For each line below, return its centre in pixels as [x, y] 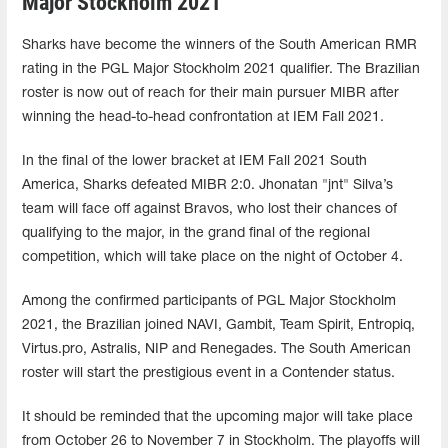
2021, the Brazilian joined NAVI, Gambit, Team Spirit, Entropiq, [218, 325]
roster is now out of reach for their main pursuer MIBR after [210, 93]
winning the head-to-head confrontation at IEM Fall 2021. [203, 117]
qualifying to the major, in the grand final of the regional [196, 233]
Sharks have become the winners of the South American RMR [219, 45]
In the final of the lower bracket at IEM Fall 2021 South [194, 161]
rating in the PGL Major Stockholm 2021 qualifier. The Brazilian [221, 69]
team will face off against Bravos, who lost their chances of [209, 209]
